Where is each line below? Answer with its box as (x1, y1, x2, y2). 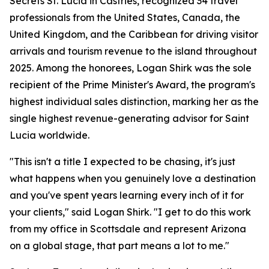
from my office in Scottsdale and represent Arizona (10, 223, 246, 235)
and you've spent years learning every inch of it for (10, 189, 244, 202)
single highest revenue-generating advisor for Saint (10, 112, 249, 125)
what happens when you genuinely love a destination (10, 172, 256, 185)
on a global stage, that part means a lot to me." (10, 240, 229, 252)
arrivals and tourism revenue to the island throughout (10, 45, 257, 58)
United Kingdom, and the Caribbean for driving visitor (10, 28, 258, 41)
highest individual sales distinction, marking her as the (10, 95, 259, 108)
